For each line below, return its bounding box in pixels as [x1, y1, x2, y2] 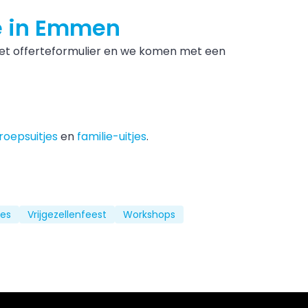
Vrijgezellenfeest [27, 208, 107, 221]
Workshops [123, 208, 175, 221]
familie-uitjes [77, 129, 146, 144]
